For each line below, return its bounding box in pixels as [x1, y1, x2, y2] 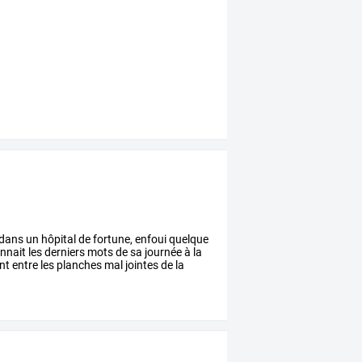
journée [142, 246, 183, 259]
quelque [166, 233, 209, 246]
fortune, [90, 233, 133, 246]
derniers [42, 246, 86, 259]
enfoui [133, 233, 167, 246]
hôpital [39, 233, 77, 246]
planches [54, 259, 103, 272]
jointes [123, 259, 159, 272]
